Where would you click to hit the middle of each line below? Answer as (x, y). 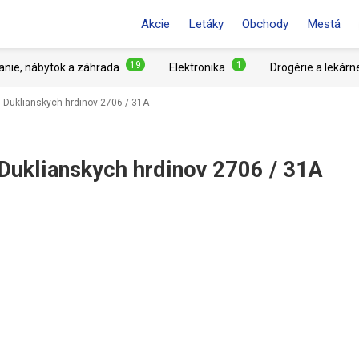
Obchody (265, 24)
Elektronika (197, 67)
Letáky (206, 24)
